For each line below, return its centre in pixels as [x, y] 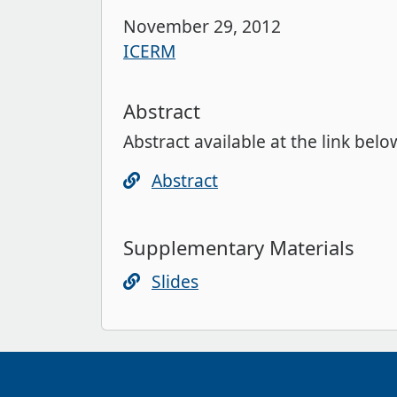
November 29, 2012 [202, 26]
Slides [175, 281]
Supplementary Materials [239, 247]
